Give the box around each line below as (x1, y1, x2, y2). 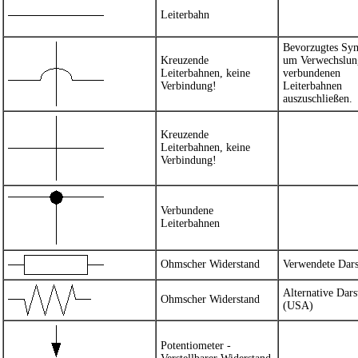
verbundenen (283, 67, 340, 79)
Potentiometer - (161, 340, 231, 352)
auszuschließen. (283, 93, 352, 105)
